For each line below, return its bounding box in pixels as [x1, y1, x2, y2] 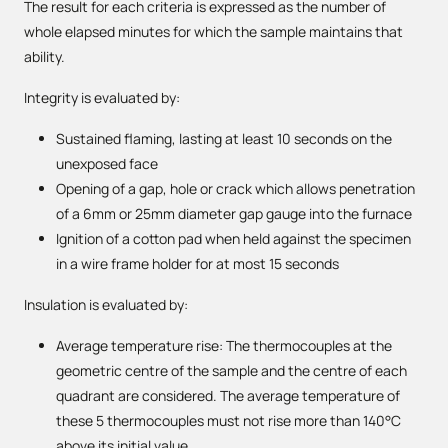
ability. [24, 47, 65, 66]
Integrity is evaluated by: [24, 88, 180, 107]
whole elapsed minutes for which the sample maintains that [24, 22, 403, 41]
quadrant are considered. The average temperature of [56, 386, 400, 405]
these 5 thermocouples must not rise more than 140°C [56, 411, 401, 430]
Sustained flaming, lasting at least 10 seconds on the [56, 129, 392, 148]
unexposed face [56, 154, 158, 173]
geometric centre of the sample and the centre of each [56, 361, 407, 380]
